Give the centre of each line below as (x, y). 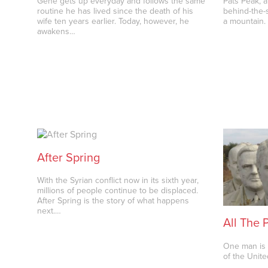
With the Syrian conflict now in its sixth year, (118, 181)
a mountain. (245, 22)
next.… (49, 211)
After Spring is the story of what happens (113, 201)
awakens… (57, 32)
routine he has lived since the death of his (115, 11)
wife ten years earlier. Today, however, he (113, 22)
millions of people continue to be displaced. (118, 191)
